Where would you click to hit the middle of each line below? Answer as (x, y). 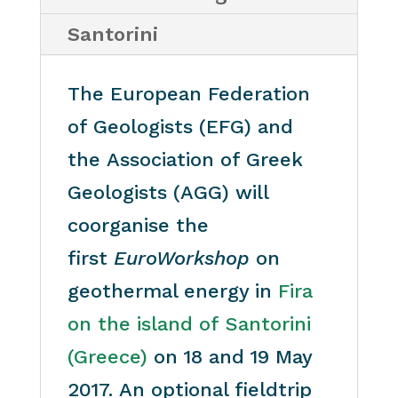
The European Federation (188, 93)
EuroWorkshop (181, 258)
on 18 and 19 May (229, 356)
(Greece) (107, 356)
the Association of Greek (185, 159)
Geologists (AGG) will (167, 192)
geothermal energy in (172, 291)
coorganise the (138, 225)
